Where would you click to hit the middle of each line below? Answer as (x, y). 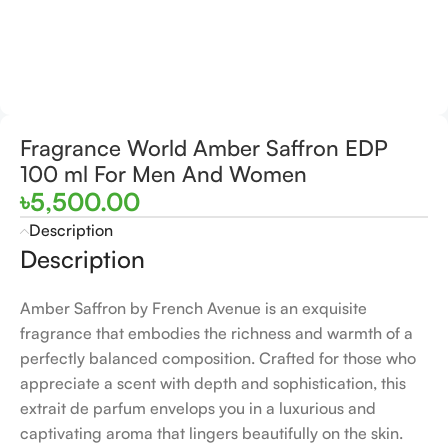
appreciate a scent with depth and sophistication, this (213, 383)
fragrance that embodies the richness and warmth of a (216, 333)
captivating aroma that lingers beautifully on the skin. (211, 433)
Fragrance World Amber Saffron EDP (204, 147)
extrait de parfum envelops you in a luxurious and (198, 408)
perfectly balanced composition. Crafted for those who (218, 358)
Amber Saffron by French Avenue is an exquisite (193, 308)
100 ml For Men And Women (163, 173)
